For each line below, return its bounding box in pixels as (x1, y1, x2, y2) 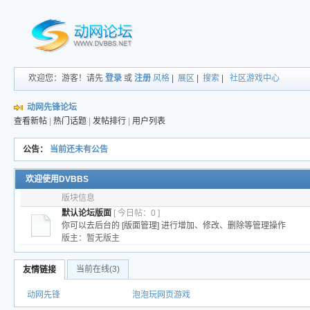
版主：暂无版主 (61, 233, 120, 243)
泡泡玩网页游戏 (132, 290, 191, 300)
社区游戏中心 (230, 73, 280, 83)
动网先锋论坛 (27, 102, 77, 112)
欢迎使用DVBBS (26, 174, 89, 184)
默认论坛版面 (61, 208, 111, 218)
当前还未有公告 (50, 145, 109, 154)
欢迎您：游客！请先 (28, 73, 106, 83)
